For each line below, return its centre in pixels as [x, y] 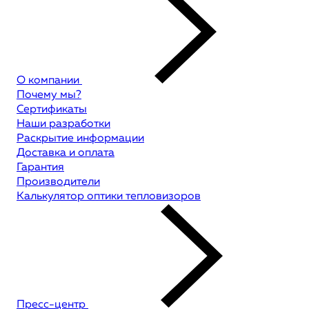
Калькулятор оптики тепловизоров [109, 197]
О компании [49, 81]
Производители [58, 182]
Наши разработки [63, 124]
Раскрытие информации [80, 139]
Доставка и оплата [66, 153]
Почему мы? [49, 95]
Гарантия [40, 168]
